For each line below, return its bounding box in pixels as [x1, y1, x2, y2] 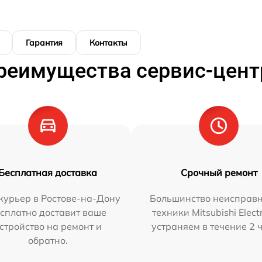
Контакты [89, 37, 127, 49]
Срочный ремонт [180, 167, 257, 179]
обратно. [27, 235, 68, 247]
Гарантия [26, 37, 63, 49]
